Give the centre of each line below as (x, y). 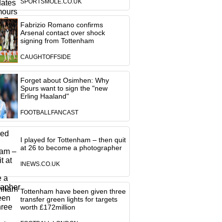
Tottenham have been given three (73, 191)
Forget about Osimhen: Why (64, 80)
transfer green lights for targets (69, 199)
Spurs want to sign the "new (64, 88)
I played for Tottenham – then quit (73, 140)
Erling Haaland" (44, 96)
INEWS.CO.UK (40, 164)
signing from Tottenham (57, 41)
